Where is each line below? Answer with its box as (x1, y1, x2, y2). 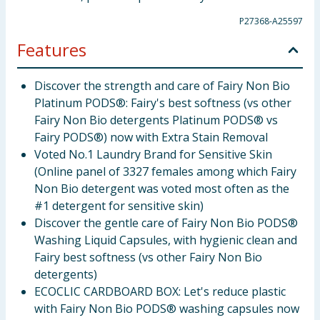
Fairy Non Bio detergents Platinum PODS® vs (34, 112, 278, 128)
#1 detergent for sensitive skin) (34, 198, 204, 214)
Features (17, 38, 86, 61)
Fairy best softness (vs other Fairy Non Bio (34, 249, 262, 265)
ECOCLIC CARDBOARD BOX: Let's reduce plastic (34, 284, 286, 299)
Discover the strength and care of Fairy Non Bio (34, 78, 290, 94)
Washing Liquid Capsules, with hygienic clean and (34, 232, 297, 248)
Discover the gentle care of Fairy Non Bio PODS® (34, 215, 298, 231)
